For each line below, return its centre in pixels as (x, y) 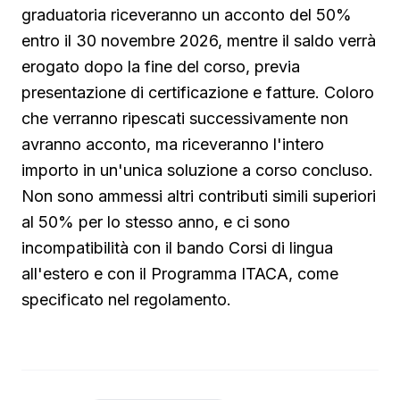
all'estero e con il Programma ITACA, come (180, 274)
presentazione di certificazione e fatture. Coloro (198, 93)
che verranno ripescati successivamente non (185, 119)
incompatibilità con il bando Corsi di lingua (177, 248)
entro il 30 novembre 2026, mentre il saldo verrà (199, 41)
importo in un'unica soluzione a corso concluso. (197, 171)
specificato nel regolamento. (126, 300)
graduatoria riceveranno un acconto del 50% (187, 15)
